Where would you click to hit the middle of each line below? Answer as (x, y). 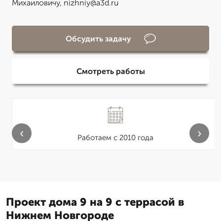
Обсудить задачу (98, 38)
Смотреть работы (110, 71)
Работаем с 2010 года (115, 138)
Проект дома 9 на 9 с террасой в (95, 202)
